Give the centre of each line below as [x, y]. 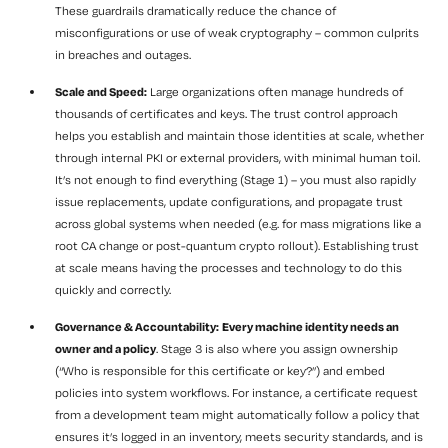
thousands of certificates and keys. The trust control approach [226, 114]
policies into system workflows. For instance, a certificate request [236, 393]
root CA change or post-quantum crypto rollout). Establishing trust [237, 246]
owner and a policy [105, 349]
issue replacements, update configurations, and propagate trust [229, 202]
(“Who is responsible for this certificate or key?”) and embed [220, 371]
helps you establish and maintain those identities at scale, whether [239, 136]
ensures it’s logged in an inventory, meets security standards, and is [239, 437]
